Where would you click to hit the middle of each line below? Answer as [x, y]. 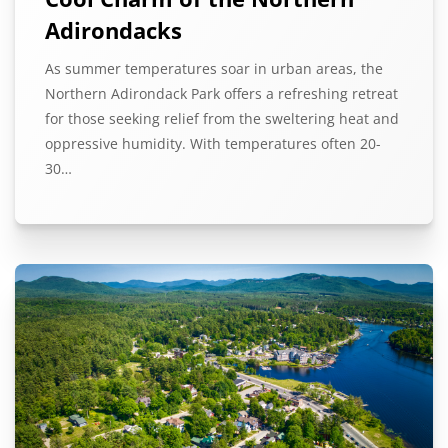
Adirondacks [113, 29]
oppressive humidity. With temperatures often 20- [213, 144]
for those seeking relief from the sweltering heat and [222, 119]
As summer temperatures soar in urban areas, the [214, 69]
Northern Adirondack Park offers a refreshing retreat [221, 94]
